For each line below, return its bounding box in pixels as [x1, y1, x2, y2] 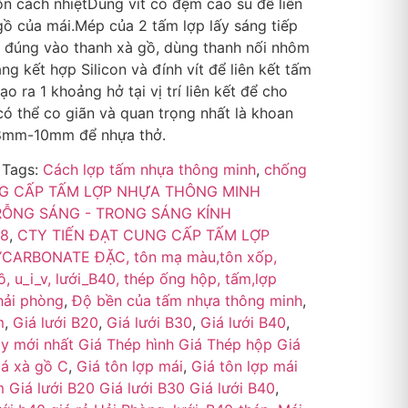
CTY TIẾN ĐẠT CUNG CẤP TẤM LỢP [16, 226, 270, 245]
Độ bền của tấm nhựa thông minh [71, 291, 302, 311]
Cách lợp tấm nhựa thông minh [42, 160, 256, 179]
